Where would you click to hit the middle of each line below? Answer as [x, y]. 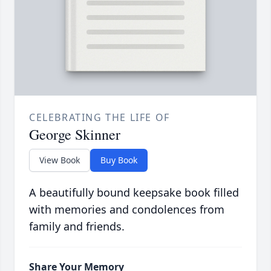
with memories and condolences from [127, 210]
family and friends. [77, 227]
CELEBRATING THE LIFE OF [100, 118]
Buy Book [119, 160]
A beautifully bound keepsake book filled [134, 193]
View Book [60, 160]
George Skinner [75, 135]
